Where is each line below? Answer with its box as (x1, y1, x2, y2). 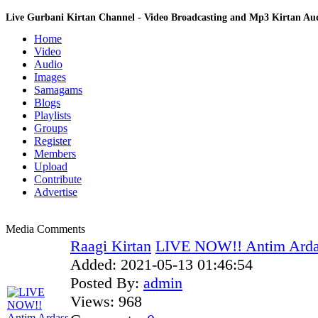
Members (34, 148, 76, 160)
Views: (70, 292, 114, 310)
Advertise (34, 186, 77, 198)
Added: (70, 256, 116, 273)
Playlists (34, 109, 71, 121)
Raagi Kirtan (70, 237, 151, 255)
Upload (34, 160, 67, 172)
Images (34, 71, 66, 83)
